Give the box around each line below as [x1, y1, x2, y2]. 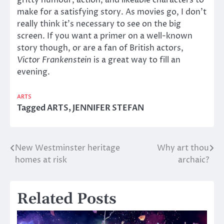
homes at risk [15, 154, 67, 165]
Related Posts [17, 189, 116, 208]
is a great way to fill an [91, 54, 180, 65]
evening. [17, 66, 50, 77]
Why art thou [157, 142, 209, 153]
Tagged [17, 102, 47, 113]
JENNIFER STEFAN [72, 102, 144, 113]
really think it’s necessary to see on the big [17, 18, 181, 29]
